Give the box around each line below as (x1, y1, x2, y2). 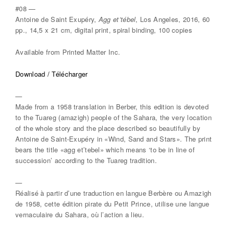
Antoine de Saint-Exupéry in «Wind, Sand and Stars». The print (15, 134, 212, 144)
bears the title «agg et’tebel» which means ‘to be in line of (15, 145, 195, 155)
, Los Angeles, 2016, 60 (135, 14, 210, 25)
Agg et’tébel (98, 14, 136, 25)
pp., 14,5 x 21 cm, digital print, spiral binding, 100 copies (15, 25, 192, 35)
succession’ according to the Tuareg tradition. (15, 155, 157, 166)
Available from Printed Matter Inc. (15, 47, 121, 57)
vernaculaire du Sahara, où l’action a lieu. (15, 210, 144, 220)
